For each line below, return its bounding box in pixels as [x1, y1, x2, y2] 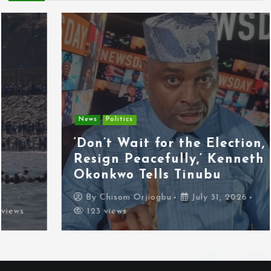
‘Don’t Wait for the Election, [21, 137, 212, 151]
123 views [31, 207, 74, 217]
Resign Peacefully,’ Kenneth [21, 153, 212, 166]
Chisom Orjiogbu [47, 193, 119, 203]
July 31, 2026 [135, 193, 195, 203]
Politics [53, 116, 80, 123]
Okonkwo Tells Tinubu [21, 169, 169, 182]
